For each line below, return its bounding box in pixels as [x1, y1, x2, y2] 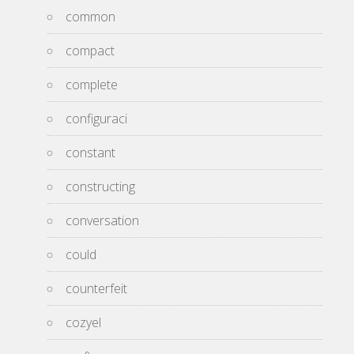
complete [66, 76, 118, 93]
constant [66, 144, 115, 161]
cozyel [66, 314, 101, 331]
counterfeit [66, 280, 127, 297]
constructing [66, 178, 135, 195]
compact [66, 42, 115, 59]
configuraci [66, 110, 127, 127]
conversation [66, 212, 139, 229]
